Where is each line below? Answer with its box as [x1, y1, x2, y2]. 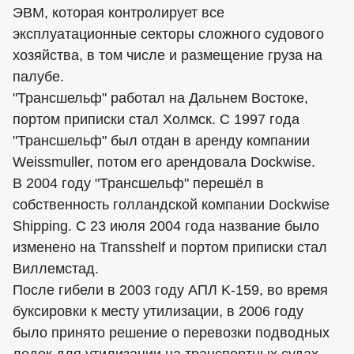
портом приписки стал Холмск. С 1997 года [13, 111, 299, 127]
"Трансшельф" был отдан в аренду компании [13, 133, 310, 149]
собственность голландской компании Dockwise [13, 197, 330, 213]
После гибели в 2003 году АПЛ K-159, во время [13, 282, 328, 298]
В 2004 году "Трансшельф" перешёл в [13, 175, 264, 191]
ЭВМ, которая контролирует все [13, 5, 224, 21]
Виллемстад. [13, 261, 99, 277]
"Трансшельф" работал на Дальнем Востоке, [13, 90, 308, 106]
